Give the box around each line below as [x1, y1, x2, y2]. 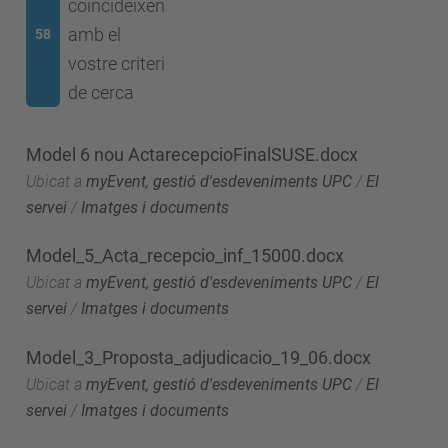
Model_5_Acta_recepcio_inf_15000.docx [26, 245, 344, 266]
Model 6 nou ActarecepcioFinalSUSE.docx [26, 143, 358, 165]
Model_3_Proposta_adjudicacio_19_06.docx [26, 346, 371, 368]
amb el [67, 24, 121, 45]
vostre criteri [67, 53, 165, 74]
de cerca [67, 82, 134, 103]
